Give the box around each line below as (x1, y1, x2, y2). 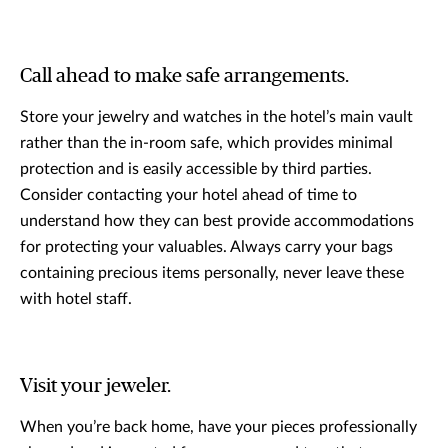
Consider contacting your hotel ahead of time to (20, 187, 357, 204)
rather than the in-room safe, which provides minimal (20, 135, 393, 152)
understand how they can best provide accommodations (20, 213, 414, 230)
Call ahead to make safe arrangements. (20, 66, 349, 87)
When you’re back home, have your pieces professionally (20, 419, 417, 436)
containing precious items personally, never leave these (20, 265, 404, 282)
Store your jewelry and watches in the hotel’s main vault (20, 109, 413, 126)
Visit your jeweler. (20, 376, 171, 397)
